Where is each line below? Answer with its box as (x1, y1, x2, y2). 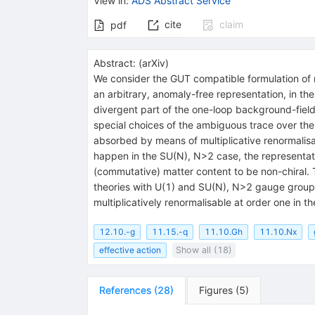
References (98, 284, 151, 297)
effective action (98, 245, 161, 256)
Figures (198, 284, 233, 297)
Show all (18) (175, 245, 232, 256)
